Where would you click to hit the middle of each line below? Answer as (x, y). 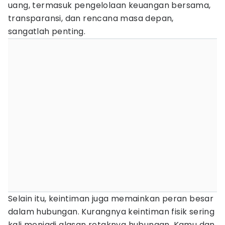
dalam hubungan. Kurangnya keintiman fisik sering (111, 212)
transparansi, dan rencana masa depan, (91, 18)
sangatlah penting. (47, 31)
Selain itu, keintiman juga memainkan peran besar (111, 199)
